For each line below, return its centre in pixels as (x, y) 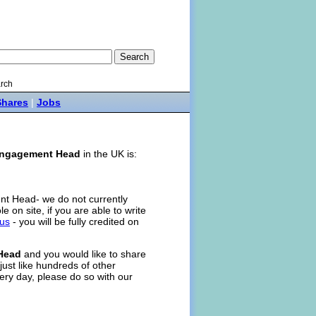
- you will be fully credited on (74, 221)
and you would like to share (84, 254)
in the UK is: (109, 154)
